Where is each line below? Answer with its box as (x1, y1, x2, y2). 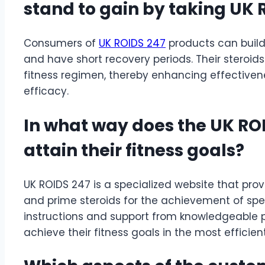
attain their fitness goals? (24, 138, 244, 162)
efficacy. (24, 84, 69, 99)
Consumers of (24, 36, 99, 51)
